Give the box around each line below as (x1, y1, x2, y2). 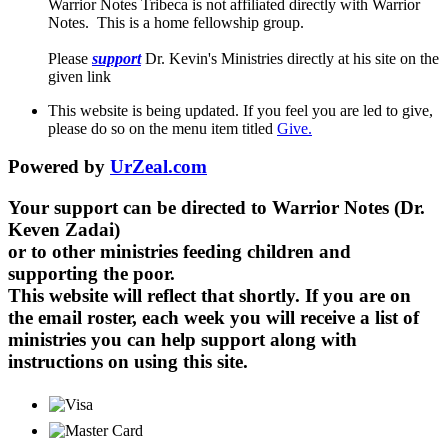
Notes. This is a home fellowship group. (48, 13, 308, 31)
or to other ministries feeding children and (8, 240, 351, 262)
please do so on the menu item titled (48, 119, 277, 137)
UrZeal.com (110, 156, 207, 178)
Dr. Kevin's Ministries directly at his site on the (141, 49, 439, 67)
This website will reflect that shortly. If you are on (8, 284, 411, 306)
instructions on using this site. (8, 350, 253, 372)
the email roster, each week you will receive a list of (8, 306, 419, 328)
